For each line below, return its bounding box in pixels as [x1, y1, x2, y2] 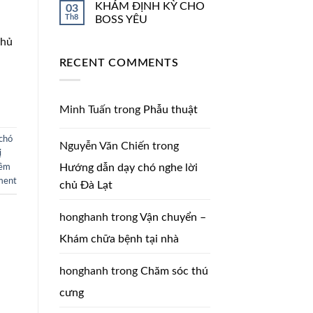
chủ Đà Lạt [59, 180, 112, 191]
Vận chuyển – [139, 212, 206, 224]
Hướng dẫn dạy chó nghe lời [59, 162, 198, 174]
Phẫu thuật [143, 104, 198, 116]
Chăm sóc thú [140, 265, 208, 277]
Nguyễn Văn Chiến [59, 140, 150, 152]
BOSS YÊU [94, 13, 147, 25]
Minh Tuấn [59, 104, 111, 116]
